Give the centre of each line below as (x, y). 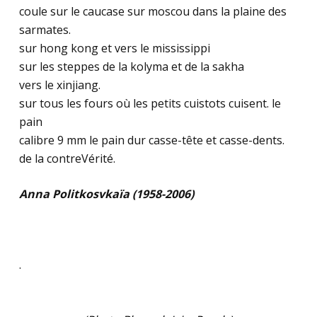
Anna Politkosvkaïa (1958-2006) (106, 194)
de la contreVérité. (67, 158)
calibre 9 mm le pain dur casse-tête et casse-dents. (151, 140)
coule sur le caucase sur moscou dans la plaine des (152, 11)
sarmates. (45, 30)
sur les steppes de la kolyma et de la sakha (131, 67)
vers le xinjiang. (59, 85)
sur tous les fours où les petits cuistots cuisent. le (150, 103)
